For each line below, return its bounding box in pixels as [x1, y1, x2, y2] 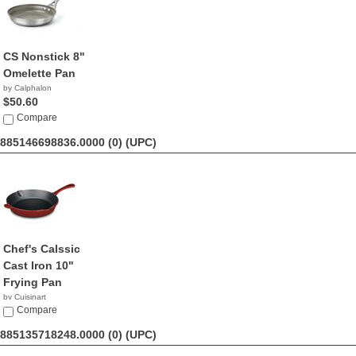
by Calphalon [3, 83, 52, 92]
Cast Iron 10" [3, 259, 74, 272]
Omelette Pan [3, 67, 75, 79]
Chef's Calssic [3, 242, 80, 255]
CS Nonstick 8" [3, 50, 85, 63]
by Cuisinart [3, 292, 46, 301]
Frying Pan [3, 276, 62, 288]
